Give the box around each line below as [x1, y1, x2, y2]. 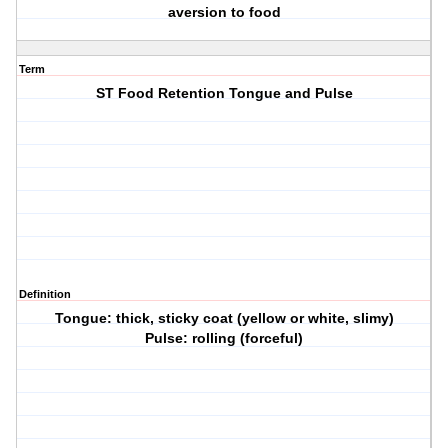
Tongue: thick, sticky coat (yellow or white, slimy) [54, 310, 394, 327]
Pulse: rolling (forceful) [145, 330, 304, 347]
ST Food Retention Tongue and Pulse [95, 85, 353, 102]
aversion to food [167, 4, 281, 21]
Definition [19, 288, 71, 301]
